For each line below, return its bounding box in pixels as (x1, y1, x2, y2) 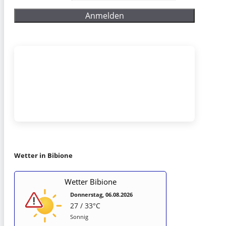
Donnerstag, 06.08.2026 (70, 190, 133, 198)
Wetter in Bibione (14, 150, 73, 160)
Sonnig (70, 212, 88, 220)
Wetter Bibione (64, 176, 117, 187)
